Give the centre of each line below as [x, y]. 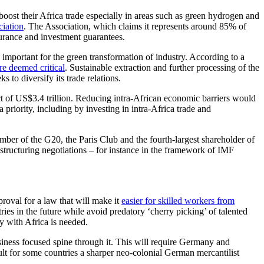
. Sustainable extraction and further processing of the [162, 67]
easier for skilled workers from [178, 200]
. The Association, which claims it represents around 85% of [135, 26]
